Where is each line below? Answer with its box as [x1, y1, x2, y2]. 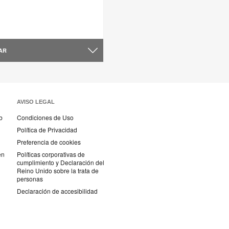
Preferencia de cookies [17, 138, 81, 147]
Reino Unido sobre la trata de [17, 166, 99, 175]
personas [17, 174, 43, 184]
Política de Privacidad [17, 125, 77, 134]
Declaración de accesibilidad [17, 187, 98, 196]
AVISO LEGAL [17, 99, 55, 105]
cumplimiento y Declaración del [17, 158, 104, 167]
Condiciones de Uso [17, 113, 74, 122]
